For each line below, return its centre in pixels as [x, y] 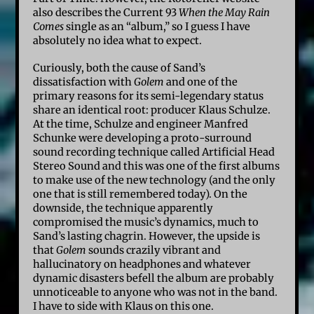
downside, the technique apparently [123, 209]
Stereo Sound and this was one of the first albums [157, 166]
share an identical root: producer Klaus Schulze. [152, 110]
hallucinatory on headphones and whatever [142, 265]
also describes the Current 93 [106, 13]
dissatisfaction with [84, 82]
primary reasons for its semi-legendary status [149, 96]
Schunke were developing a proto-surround [143, 138]
